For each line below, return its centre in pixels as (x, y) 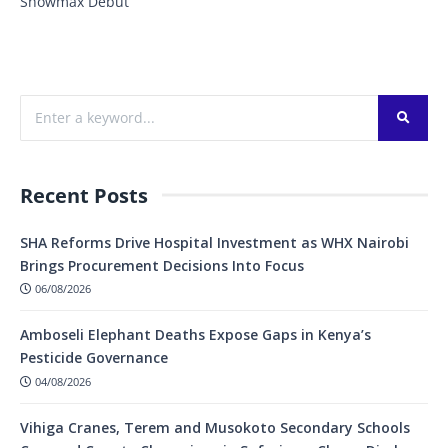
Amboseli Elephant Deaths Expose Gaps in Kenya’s (195, 335)
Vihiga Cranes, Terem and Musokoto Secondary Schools (215, 428)
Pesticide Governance (94, 358)
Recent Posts (84, 195)
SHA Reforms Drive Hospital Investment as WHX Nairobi (214, 242)
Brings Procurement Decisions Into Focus (162, 265)
